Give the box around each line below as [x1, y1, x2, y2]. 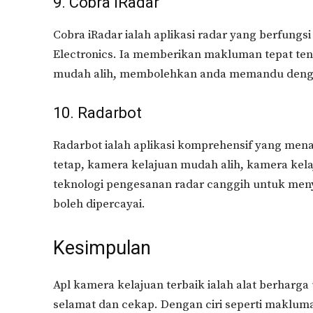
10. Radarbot [53, 104, 142, 122]
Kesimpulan [53, 237, 151, 259]
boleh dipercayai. [53, 196, 145, 212]
